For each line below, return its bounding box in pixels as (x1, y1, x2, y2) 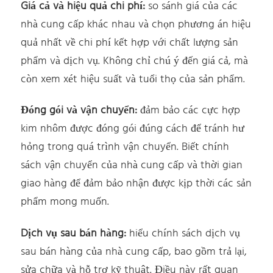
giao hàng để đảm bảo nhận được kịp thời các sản (21, 175, 252, 193)
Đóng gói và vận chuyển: (21, 102, 138, 120)
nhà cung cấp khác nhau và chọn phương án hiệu (21, 15, 252, 34)
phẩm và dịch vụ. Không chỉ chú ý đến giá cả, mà (21, 52, 249, 70)
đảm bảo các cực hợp (137, 102, 241, 120)
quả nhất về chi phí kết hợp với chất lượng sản (21, 34, 239, 52)
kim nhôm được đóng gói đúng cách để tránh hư (21, 120, 245, 138)
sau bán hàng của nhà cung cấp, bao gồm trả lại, (21, 243, 247, 261)
